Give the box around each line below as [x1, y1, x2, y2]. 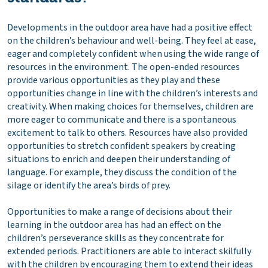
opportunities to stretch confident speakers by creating [7, 139, 236, 153]
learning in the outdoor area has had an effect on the [7, 218, 221, 232]
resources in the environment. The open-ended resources [7, 60, 240, 74]
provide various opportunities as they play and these [7, 73, 220, 87]
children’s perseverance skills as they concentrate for [7, 231, 224, 245]
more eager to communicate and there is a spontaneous [7, 112, 236, 126]
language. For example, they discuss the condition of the [7, 165, 237, 179]
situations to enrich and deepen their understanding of [7, 152, 230, 166]
